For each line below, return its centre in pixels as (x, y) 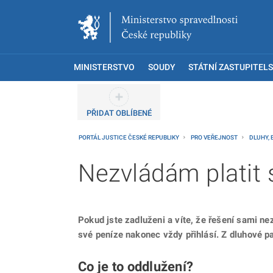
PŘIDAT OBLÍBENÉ (119, 113)
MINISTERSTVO (104, 67)
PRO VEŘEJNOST (215, 137)
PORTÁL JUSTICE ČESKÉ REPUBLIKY (129, 137)
